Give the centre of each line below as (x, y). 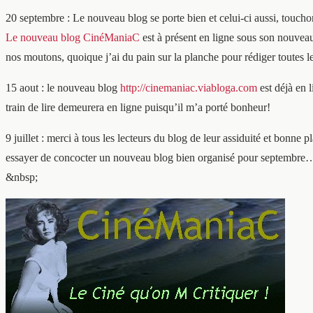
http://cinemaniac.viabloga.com (189, 88)
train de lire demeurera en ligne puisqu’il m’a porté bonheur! (138, 107)
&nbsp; (22, 177)
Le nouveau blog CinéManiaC (73, 37)
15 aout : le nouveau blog (63, 88)
